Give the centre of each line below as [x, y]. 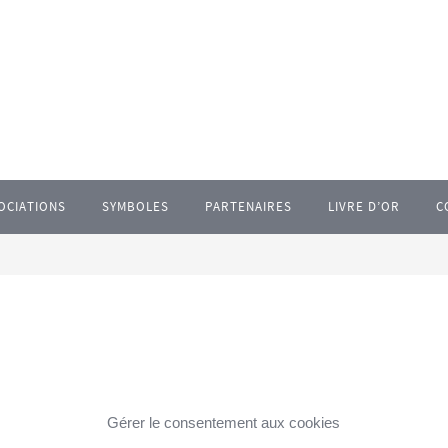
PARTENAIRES [248, 206]
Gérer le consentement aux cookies [224, 422]
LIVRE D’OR [364, 206]
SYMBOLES [135, 206]
